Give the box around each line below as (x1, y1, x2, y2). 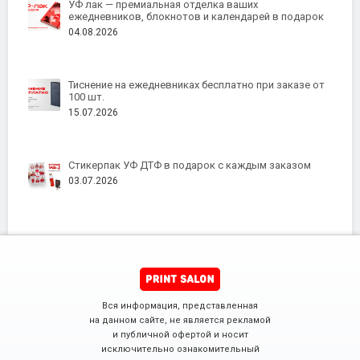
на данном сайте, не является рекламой (89, 315, 271, 326)
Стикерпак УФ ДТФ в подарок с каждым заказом (68, 159, 311, 172)
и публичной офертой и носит (112, 329, 248, 341)
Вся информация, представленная (102, 301, 258, 312)
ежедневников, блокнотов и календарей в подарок (68, 10, 324, 23)
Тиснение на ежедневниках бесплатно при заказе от (68, 79, 325, 92)
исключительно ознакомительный (100, 344, 260, 355)
